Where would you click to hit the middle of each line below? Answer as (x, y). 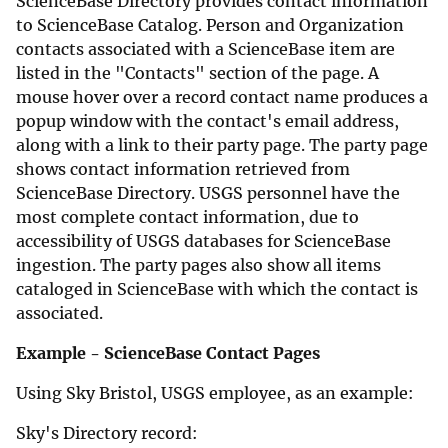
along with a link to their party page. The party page (222, 145)
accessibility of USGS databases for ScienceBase (203, 241)
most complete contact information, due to (187, 217)
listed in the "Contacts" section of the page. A (197, 73)
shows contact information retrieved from (183, 169)
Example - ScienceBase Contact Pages (170, 353)
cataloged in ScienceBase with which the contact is (217, 289)
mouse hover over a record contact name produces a (222, 97)
